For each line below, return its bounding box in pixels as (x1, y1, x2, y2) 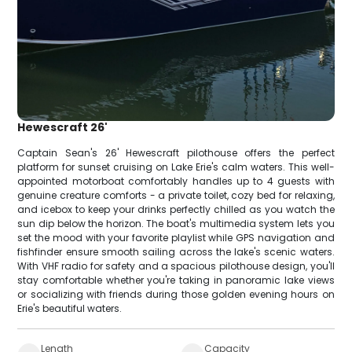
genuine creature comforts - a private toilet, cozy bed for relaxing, (17, 188, 335, 202)
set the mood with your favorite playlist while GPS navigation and (17, 230, 335, 244)
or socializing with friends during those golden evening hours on (17, 287, 335, 301)
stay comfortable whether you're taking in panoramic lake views (17, 273, 335, 287)
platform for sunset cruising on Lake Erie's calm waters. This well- (17, 159, 335, 174)
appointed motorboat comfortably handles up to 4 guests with (17, 174, 335, 188)
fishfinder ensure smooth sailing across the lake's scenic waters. (17, 244, 335, 258)
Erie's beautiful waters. (17, 301, 123, 315)
